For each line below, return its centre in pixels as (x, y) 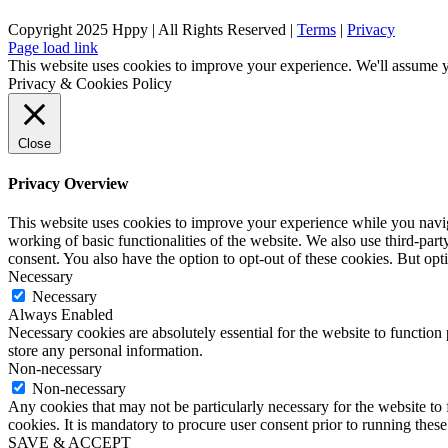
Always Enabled (60, 315)
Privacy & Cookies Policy (90, 83)
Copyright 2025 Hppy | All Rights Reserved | (152, 29)
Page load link (53, 47)
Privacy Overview (68, 183)
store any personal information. (105, 351)
